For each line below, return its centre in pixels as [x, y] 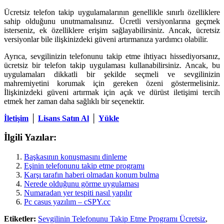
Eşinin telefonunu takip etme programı [84, 166]
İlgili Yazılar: [30, 137]
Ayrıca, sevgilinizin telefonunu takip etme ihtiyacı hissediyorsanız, [112, 56]
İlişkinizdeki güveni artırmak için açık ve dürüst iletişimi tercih [112, 92]
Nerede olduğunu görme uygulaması [81, 184]
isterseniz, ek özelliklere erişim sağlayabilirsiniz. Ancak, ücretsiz [112, 30]
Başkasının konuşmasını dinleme [75, 157]
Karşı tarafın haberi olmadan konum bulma [91, 175]
